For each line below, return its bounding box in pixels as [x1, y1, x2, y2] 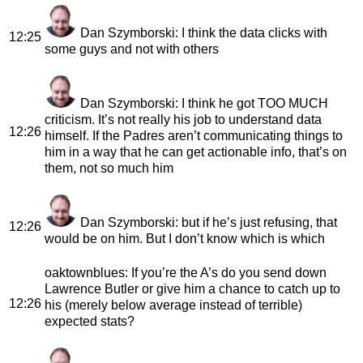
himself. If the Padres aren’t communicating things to [45, 128, 343, 143]
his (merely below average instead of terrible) [45, 297, 302, 312]
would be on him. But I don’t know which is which [45, 231, 325, 246]
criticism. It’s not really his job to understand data [45, 112, 322, 126]
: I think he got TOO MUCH [175, 96, 328, 110]
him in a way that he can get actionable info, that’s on [45, 144, 347, 159]
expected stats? [45, 314, 135, 328]
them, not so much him [45, 160, 173, 175]
